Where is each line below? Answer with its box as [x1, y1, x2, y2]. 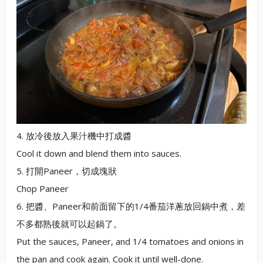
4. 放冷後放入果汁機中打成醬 [16, 129, 131, 141]
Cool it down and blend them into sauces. [16, 147, 181, 159]
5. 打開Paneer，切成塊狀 [16, 164, 117, 177]
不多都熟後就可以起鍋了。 [16, 217, 122, 230]
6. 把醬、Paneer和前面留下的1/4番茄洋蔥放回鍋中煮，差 [16, 200, 245, 212]
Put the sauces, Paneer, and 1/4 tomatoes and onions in [16, 235, 244, 247]
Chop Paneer [16, 182, 69, 194]
